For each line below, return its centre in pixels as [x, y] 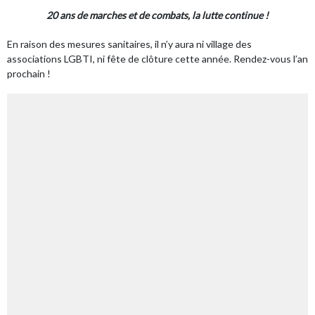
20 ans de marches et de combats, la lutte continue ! [157, 15]
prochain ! [29, 74]
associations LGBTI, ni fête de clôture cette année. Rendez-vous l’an [157, 59]
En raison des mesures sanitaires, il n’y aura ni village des [129, 44]
